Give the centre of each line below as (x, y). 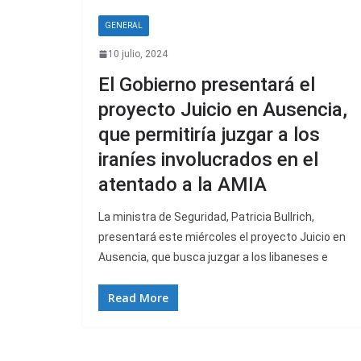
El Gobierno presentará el (207, 84)
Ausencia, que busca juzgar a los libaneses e (213, 257)
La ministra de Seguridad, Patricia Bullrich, (206, 216)
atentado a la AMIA (183, 184)
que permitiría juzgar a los (209, 134)
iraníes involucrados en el (208, 159)
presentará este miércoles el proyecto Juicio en (222, 237)
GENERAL (124, 25)
